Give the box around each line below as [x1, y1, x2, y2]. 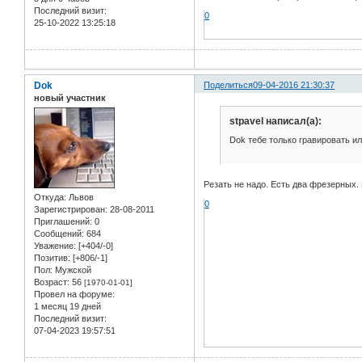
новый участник [34, 92, 106, 103]
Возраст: [34, 277, 69, 288]
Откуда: [34, 192, 66, 203]
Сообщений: [34, 229, 84, 239]
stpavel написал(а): [229, 115, 322, 127]
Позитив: [34, 253, 70, 263]
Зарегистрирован [34, 204, 105, 215]
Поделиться [204, 79, 254, 90]
